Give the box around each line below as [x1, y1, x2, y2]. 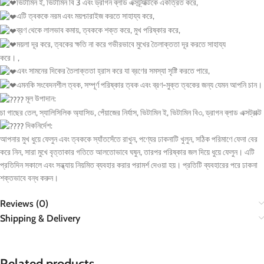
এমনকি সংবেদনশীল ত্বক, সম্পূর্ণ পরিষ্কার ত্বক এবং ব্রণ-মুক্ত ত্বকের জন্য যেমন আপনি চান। [16, 79, 262, 90]
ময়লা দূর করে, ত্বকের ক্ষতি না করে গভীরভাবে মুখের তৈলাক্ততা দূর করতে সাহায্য [16, 38, 226, 49]
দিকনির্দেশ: [24, 120, 52, 131]
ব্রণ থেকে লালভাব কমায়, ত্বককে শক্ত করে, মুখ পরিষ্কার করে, [16, 24, 180, 35]
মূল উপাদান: [24, 93, 56, 104]
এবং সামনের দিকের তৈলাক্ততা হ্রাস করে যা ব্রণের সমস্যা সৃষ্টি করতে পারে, [16, 65, 210, 77]
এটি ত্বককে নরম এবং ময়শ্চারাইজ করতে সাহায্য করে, [16, 11, 154, 22]
